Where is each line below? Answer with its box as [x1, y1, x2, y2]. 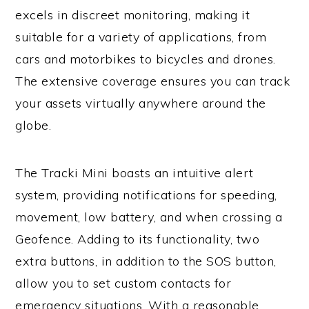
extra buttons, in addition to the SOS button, [15, 253, 277, 270]
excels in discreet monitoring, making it [15, 7, 250, 23]
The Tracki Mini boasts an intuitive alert [15, 165, 254, 181]
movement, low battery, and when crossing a [15, 209, 283, 226]
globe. [15, 117, 52, 134]
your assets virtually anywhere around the [15, 95, 266, 112]
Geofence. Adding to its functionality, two [15, 231, 260, 248]
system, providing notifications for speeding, [15, 187, 277, 203]
